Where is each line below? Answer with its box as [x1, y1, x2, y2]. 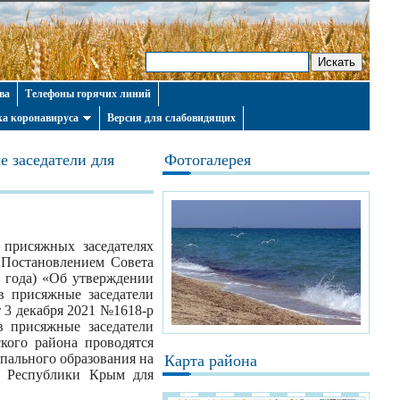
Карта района [164, 352, 257, 370]
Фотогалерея [164, 151, 251, 169]
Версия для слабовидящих [107, 112, 236, 124]
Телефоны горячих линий [25, 87, 151, 100]
